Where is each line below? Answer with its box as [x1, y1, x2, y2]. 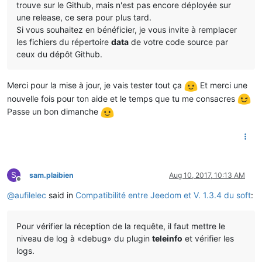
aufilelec [15, 189, 46, 200]
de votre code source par [129, 36, 228, 47]
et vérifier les [182, 233, 234, 243]
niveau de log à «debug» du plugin [16, 233, 152, 243]
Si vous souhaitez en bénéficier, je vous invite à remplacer [16, 24, 237, 35]
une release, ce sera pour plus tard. [16, 12, 151, 22]
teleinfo [152, 233, 182, 243]
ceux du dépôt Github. [16, 49, 102, 59]
